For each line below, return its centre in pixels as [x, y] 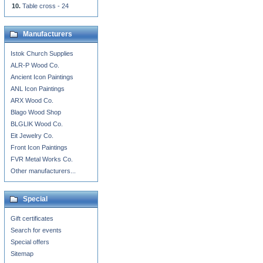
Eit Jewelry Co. [32, 136]
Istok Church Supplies [42, 53]
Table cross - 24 [45, 6]
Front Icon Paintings [39, 147]
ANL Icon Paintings [38, 89]
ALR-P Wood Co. [35, 65]
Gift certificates [32, 218]
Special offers [30, 242]
